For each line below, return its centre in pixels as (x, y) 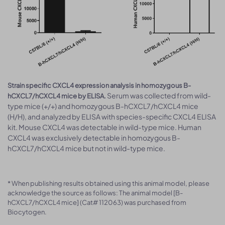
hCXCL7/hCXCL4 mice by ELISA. (57, 96)
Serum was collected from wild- (158, 95)
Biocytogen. (27, 212)
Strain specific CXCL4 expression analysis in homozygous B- (99, 85)
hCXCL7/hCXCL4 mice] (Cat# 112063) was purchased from (97, 202)
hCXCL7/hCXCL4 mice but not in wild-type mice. (86, 148)
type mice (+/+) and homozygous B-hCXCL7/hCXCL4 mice (103, 106)
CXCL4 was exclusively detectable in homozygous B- (94, 137)
